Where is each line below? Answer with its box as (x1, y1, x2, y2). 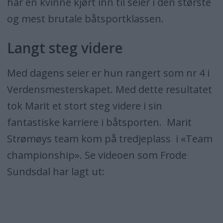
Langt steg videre (6, 38, 123, 58)
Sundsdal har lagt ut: (6, 165, 105, 179)
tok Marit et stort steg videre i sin (6, 99, 162, 113)
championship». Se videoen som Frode (6, 148, 187, 162)
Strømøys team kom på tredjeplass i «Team (6, 132, 213, 146)
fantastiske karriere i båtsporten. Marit (6, 115, 192, 129)
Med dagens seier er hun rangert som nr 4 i (6, 66, 210, 80)
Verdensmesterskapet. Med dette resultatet (6, 83, 212, 97)
